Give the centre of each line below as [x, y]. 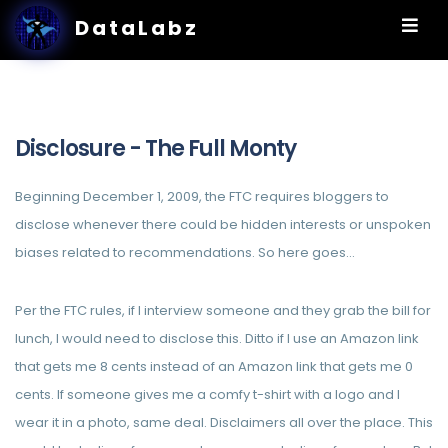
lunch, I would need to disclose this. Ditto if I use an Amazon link [217, 338]
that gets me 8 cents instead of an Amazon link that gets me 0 [214, 366]
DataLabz [136, 28]
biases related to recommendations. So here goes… [185, 252]
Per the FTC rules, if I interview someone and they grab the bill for [223, 310]
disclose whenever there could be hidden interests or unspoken [223, 224]
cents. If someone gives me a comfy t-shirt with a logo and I [207, 394]
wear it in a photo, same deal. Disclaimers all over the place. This [224, 422]
